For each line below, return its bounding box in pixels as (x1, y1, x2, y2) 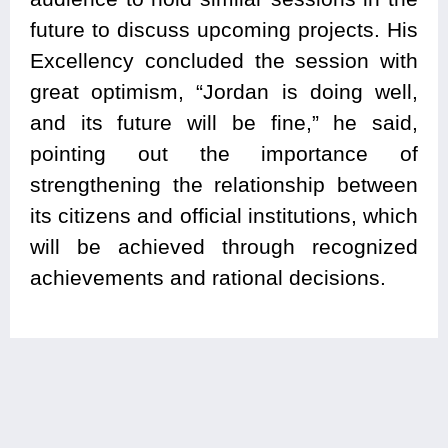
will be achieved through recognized (30, 235, 418, 259)
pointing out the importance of (30, 142, 418, 166)
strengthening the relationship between (30, 173, 418, 197)
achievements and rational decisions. (30, 266, 386, 290)
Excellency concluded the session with (30, 49, 418, 73)
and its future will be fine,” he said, (30, 111, 418, 135)
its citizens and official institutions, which (30, 204, 418, 228)
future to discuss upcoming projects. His (30, 18, 418, 42)
